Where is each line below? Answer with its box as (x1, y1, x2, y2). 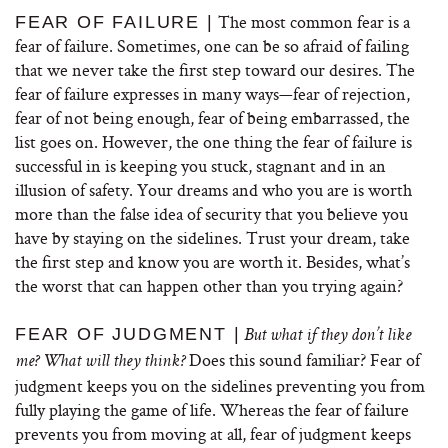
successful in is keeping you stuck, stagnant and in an (15, 154, 386, 177)
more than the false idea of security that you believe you (15, 202, 408, 225)
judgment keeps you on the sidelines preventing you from (15, 374, 425, 397)
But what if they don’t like (244, 327, 412, 345)
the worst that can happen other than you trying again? (15, 274, 403, 297)
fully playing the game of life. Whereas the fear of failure (15, 398, 409, 421)
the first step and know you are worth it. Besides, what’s (15, 250, 410, 273)
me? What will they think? (15, 353, 185, 371)
